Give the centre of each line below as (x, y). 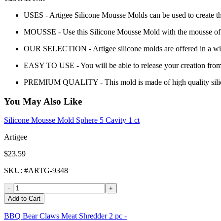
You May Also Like (43, 101)
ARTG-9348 (48, 171)
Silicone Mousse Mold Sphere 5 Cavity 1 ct (72, 120)
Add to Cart (24, 199)
